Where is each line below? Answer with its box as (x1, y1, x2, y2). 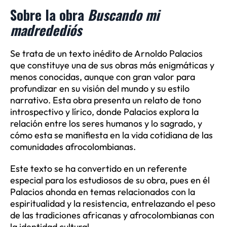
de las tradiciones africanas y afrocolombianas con (10, 209, 214, 221)
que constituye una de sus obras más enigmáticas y (10, 59, 214, 71)
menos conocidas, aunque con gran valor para (10, 71, 195, 83)
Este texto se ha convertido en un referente (10, 163, 187, 175)
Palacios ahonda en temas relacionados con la (10, 186, 195, 198)
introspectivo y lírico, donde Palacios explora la (10, 106, 199, 118)
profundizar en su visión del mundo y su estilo (10, 83, 190, 95)
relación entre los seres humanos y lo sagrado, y (10, 118, 202, 130)
